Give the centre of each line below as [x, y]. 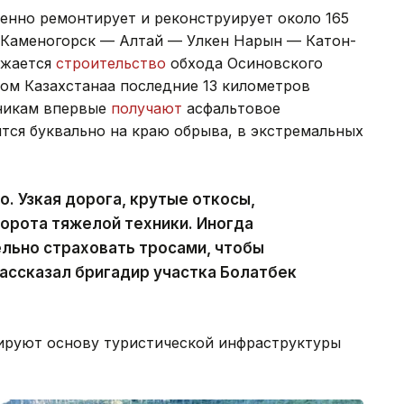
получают [149, 108]
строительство [113, 63]
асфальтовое [234, 108]
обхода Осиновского [247, 63]
